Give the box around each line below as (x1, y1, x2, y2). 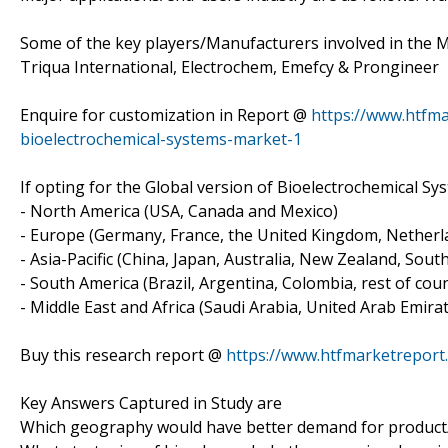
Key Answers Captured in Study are (20, 391, 282, 414)
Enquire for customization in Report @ (20, 103, 311, 126)
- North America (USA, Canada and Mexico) (20, 199, 338, 222)
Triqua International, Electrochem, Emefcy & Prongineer (20, 55, 439, 78)
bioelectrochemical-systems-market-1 (20, 127, 302, 150)
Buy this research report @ (20, 343, 226, 366)
